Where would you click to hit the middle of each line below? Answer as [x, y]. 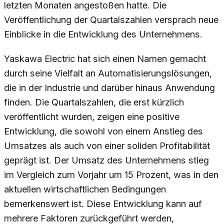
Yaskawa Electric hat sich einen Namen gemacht [105, 59]
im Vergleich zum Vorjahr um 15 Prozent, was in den [111, 175]
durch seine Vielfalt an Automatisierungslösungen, [108, 73]
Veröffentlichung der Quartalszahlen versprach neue [111, 20]
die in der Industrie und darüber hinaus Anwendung [109, 88]
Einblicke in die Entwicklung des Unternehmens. [103, 34]
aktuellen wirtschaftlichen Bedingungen [85, 189]
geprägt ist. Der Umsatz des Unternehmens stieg [106, 160]
